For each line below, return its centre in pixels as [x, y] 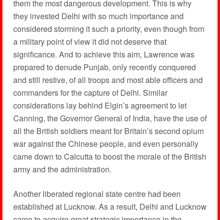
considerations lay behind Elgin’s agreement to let [100, 105]
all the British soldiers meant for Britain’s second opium [108, 131]
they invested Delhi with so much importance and [98, 16]
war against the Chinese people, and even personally [106, 144]
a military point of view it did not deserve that [90, 41]
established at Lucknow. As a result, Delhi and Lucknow [110, 206]
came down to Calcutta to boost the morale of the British [110, 156]
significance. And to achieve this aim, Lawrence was [104, 54]
